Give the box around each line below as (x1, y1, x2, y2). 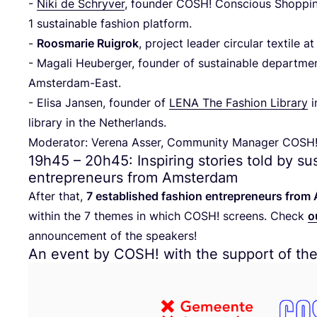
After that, (28, 188, 86, 203)
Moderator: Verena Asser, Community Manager (28, 134, 282, 149)
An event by (28, 245, 114, 263)
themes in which (91, 208, 184, 223)
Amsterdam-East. (28, 75, 121, 90)
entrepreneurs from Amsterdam (28, 168, 238, 186)
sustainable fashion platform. (33, 16, 192, 30)
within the (28, 208, 84, 223)
